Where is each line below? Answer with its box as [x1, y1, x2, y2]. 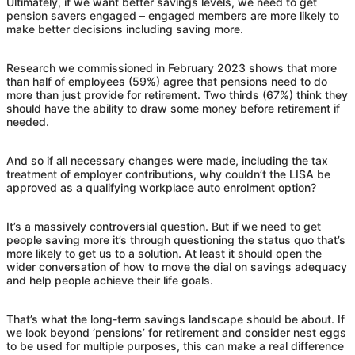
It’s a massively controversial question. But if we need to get [6, 219, 321, 234]
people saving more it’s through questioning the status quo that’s [6, 233, 345, 247]
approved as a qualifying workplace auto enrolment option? [6, 181, 316, 195]
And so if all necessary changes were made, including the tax [6, 154, 328, 168]
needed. [6, 115, 49, 129]
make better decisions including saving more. [6, 22, 243, 36]
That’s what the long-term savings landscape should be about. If [6, 312, 345, 326]
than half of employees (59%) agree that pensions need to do [6, 74, 327, 89]
